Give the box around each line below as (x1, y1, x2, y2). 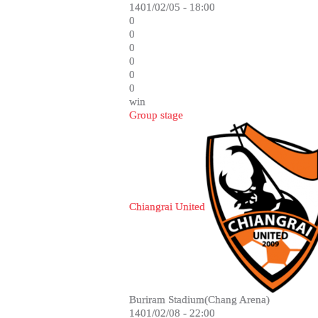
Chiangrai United (129, 200, 205, 212)
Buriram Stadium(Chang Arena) (129, 294, 270, 305)
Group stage (129, 109, 183, 121)
